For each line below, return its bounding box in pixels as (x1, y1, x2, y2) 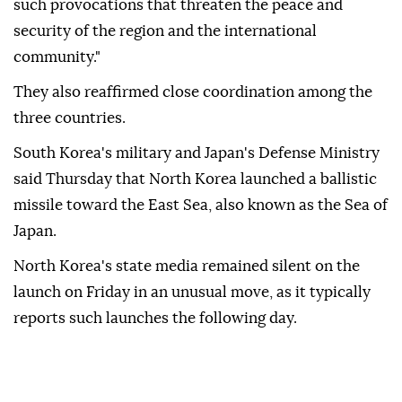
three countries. (13, 110, 126, 127)
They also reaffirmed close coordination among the (13, 84, 372, 100)
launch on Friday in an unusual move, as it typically (13, 284, 371, 301)
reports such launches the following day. (13, 310, 297, 327)
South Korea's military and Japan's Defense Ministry (13, 145, 380, 162)
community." (13, 49, 100, 66)
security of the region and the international (13, 23, 317, 39)
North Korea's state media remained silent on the (13, 258, 360, 275)
